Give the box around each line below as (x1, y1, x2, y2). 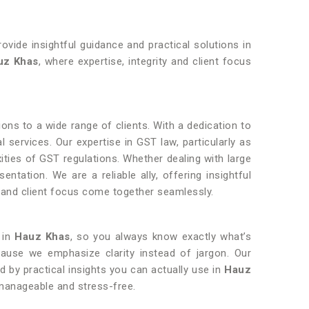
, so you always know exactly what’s (70, 230, 252, 243)
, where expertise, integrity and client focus (39, 55, 252, 68)
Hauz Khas (14, 230, 70, 243)
